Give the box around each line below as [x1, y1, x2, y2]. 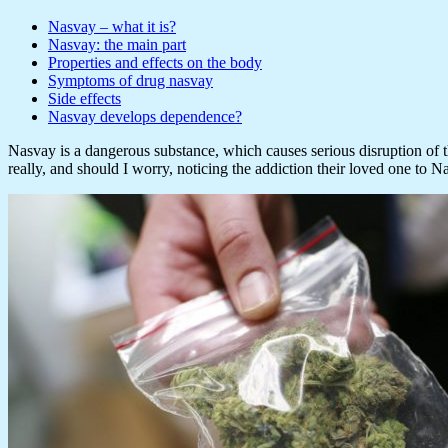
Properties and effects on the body [48, 53, 262, 71]
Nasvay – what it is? [48, 17, 176, 35]
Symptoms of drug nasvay [48, 71, 213, 89]
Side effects [48, 89, 121, 107]
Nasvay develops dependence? [48, 107, 242, 125]
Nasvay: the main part [48, 35, 186, 53]
